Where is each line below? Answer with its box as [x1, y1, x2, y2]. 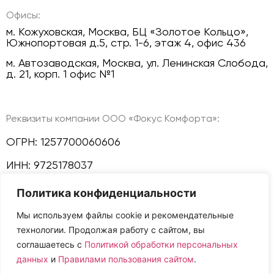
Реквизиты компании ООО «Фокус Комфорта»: [6, 112, 220, 124]
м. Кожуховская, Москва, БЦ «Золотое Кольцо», [6, 25, 248, 39]
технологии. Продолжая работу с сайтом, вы [17, 224, 205, 235]
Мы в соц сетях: [6, 237, 78, 249]
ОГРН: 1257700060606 [6, 135, 120, 148]
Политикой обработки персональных [84, 239, 238, 250]
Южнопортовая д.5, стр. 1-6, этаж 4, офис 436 [6, 36, 246, 50]
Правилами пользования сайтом [58, 254, 194, 264]
